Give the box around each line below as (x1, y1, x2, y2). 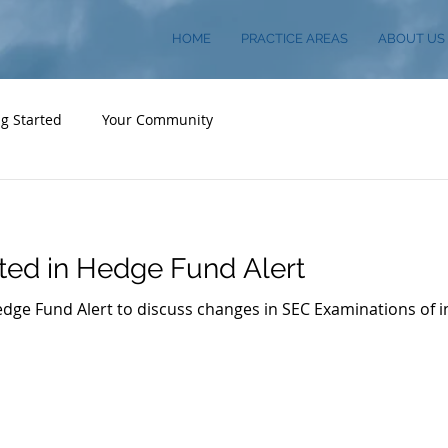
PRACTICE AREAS (241, 31, 348, 46)
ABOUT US (378, 31, 445, 46)
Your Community (102, 109, 213, 129)
